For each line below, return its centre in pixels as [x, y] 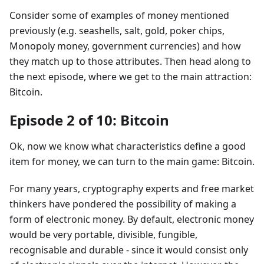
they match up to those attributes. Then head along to [130, 62]
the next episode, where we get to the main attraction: [131, 77]
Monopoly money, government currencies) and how [125, 46]
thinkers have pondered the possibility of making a [123, 204]
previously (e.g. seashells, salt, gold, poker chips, [117, 31]
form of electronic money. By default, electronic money [132, 220]
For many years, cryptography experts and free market [132, 189]
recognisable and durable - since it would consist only [129, 250]
